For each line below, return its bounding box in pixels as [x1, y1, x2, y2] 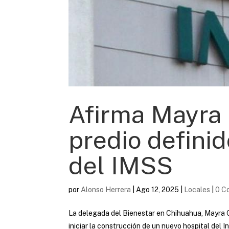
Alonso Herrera [81, 185, 131, 194]
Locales [184, 185, 211, 194]
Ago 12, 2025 [136, 185, 179, 194]
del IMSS [68, 150, 173, 180]
